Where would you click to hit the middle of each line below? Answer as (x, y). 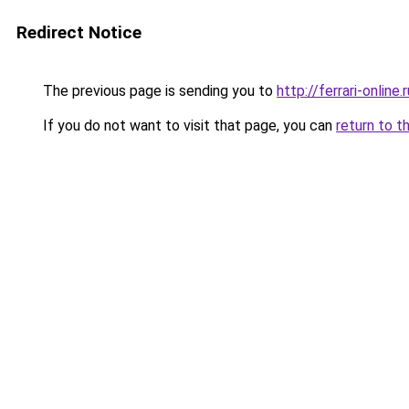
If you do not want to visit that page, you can (188, 126)
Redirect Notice (79, 32)
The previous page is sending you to (158, 91)
